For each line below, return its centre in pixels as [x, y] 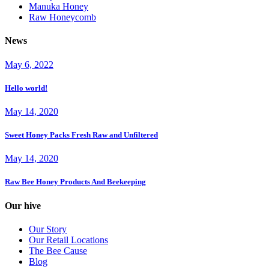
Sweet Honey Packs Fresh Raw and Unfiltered [81, 135]
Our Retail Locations [68, 240]
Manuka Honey [59, 7]
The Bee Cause [58, 250]
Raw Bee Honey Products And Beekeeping [75, 182]
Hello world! [26, 88]
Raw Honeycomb [62, 17]
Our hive [23, 205]
